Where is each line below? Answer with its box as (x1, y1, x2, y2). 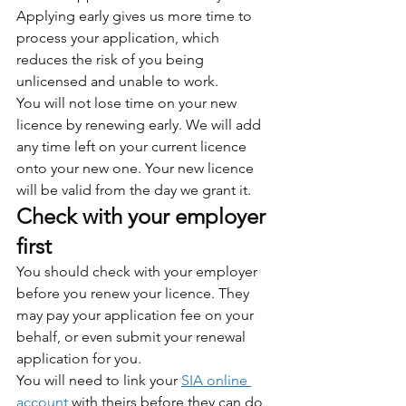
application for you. (16, 349, 141, 367)
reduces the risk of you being (16, 50, 208, 68)
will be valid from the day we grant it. (16, 180, 251, 198)
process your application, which (16, 28, 223, 46)
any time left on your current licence (16, 137, 250, 155)
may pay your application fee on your (16, 305, 257, 324)
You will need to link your (16, 371, 181, 389)
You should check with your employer (16, 262, 261, 280)
